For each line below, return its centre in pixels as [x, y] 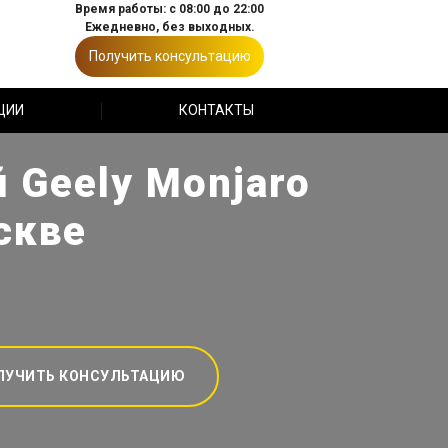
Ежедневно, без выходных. [169, 27]
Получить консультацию [169, 56]
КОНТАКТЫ [216, 110]
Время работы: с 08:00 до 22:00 [169, 9]
